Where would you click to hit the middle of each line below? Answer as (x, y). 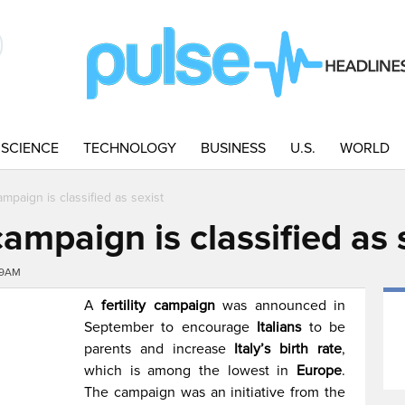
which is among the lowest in (190, 371)
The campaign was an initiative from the (215, 392)
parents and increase (160, 349)
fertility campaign (158, 306)
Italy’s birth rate (288, 349)
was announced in (280, 306)
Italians (279, 327)
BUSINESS (233, 148)
